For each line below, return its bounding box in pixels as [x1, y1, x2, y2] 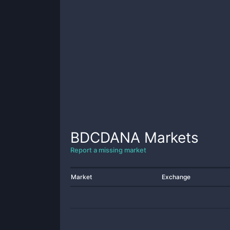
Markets [140, 129, 199, 146]
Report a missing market [70, 146, 146, 154]
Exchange [162, 173, 190, 181]
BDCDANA [70, 129, 140, 146]
